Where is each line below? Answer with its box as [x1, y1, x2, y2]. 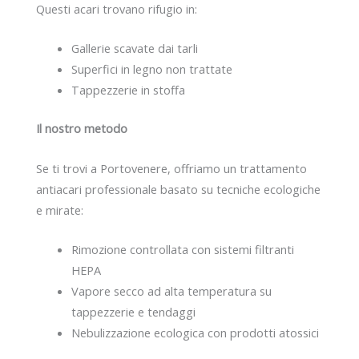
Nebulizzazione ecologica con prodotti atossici [71, 324, 319, 341]
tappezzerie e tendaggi [71, 303, 196, 320]
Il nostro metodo [36, 120, 127, 137]
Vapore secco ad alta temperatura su [71, 282, 272, 299]
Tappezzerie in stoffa [71, 82, 185, 99]
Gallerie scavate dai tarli [71, 40, 198, 57]
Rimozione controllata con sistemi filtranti [71, 240, 294, 257]
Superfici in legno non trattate [71, 61, 232, 78]
